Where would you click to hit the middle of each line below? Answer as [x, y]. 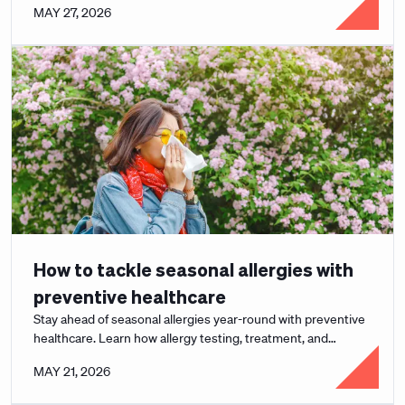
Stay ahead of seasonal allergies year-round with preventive [199, 319]
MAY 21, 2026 [72, 372]
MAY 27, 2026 [72, 13]
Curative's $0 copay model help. [122, 357]
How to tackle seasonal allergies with [193, 269]
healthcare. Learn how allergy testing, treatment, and [181, 338]
